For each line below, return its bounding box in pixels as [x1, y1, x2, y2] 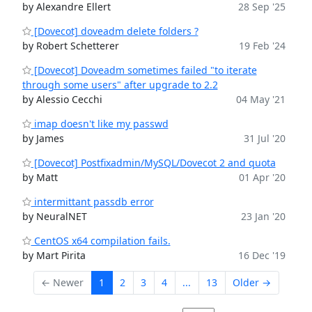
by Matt [22, 171, 58, 184]
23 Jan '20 [240, 210, 286, 223]
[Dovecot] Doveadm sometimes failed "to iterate [31, 63, 257, 77]
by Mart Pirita [22, 249, 86, 262]
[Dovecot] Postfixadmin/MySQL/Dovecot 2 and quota [31, 156, 276, 169]
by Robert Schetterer [22, 39, 119, 52]
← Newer [41, 276, 84, 290]
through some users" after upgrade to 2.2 [22, 78, 218, 91]
